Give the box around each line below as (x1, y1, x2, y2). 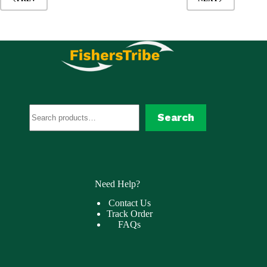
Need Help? (95, 178, 141, 189)
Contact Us (108, 198, 151, 209)
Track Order (106, 209, 153, 219)
